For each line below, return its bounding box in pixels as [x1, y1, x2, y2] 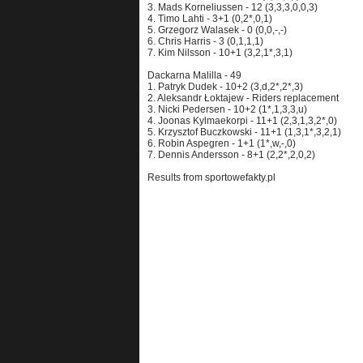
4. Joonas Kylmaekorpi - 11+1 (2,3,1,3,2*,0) [147, 115, 337, 126]
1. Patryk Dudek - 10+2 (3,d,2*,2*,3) [147, 81, 303, 92]
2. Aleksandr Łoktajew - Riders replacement [147, 92, 339, 104]
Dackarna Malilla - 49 [147, 70, 241, 81]
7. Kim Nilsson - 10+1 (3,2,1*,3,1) [147, 47, 293, 58]
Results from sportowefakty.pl [147, 172, 275, 183]
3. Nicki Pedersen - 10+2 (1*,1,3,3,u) [147, 104, 307, 115]
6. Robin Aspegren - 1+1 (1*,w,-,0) [147, 138, 296, 149]
